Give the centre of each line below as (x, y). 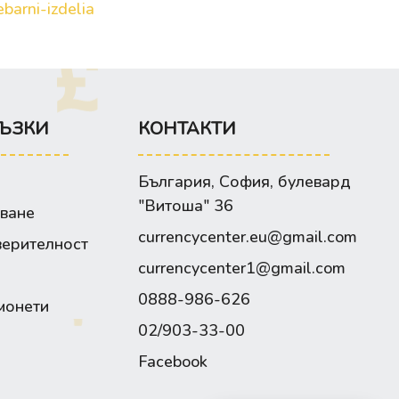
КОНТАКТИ (187, 129)
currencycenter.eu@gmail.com (247, 237)
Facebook (172, 362)
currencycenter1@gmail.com (241, 269)
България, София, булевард (244, 182)
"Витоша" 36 (185, 206)
